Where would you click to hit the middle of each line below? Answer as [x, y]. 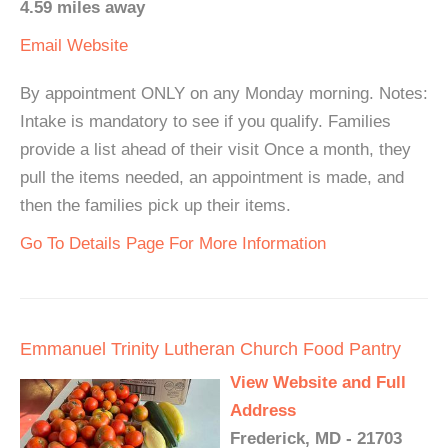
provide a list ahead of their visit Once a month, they [215, 149]
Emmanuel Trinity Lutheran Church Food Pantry [210, 349]
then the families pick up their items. [155, 205]
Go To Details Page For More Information [173, 243]
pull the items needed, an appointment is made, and [212, 177]
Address [263, 410]
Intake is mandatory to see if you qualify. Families [205, 121]
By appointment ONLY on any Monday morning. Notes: [224, 93]
